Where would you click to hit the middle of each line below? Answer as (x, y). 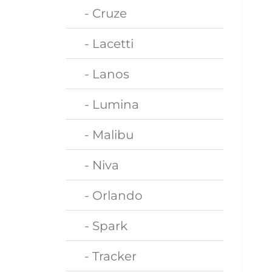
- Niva (97, 165)
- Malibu (105, 134)
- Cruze (101, 13)
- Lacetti (105, 43)
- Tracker (106, 256)
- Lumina (107, 104)
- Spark (102, 226)
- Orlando (109, 195)
